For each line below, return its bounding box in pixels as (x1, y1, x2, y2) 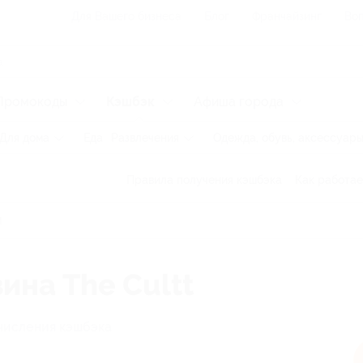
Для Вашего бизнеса (71, 10, 181, 23)
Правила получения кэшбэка (126, 173, 282, 186)
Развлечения (111, 131, 179, 144)
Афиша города (194, 94, 284, 109)
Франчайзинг (252, 10, 322, 23)
